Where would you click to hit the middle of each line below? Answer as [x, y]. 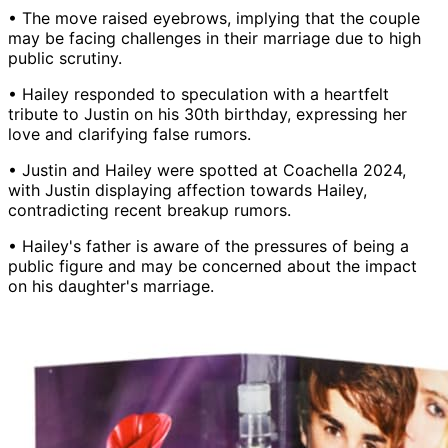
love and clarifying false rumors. [129, 133]
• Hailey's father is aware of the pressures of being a [208, 245]
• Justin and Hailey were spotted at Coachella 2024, [207, 169]
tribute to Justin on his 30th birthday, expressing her [207, 113]
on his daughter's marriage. [111, 285]
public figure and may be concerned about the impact [212, 265]
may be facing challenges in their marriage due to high [214, 37]
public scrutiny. [65, 57]
